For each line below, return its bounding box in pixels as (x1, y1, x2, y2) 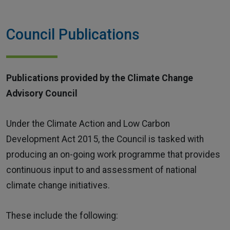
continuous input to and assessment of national (6, 164, 197, 175)
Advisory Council (6, 88, 78, 99)
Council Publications (6, 26, 140, 43)
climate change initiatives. (6, 180, 110, 190)
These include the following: (6, 210, 118, 221)
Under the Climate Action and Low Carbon (6, 118, 170, 129)
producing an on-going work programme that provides (6, 149, 220, 160)
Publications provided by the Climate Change (6, 73, 193, 83)
